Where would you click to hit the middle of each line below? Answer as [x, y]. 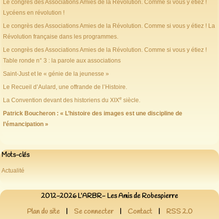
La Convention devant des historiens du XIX [61, 100]
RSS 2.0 [179, 212]
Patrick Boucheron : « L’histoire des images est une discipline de [93, 114]
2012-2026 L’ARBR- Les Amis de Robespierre [109, 197]
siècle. [131, 100]
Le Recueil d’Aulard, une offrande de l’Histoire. [65, 87]
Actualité [13, 171]
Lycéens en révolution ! [34, 13]
